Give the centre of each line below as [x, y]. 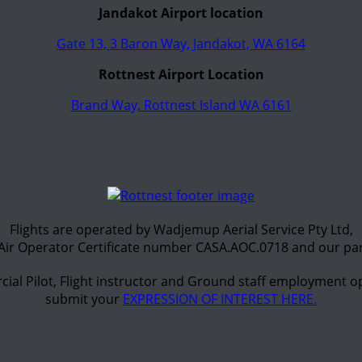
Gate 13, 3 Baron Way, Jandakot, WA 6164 [181, 43]
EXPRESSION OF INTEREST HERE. [220, 299]
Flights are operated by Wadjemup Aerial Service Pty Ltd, [181, 229]
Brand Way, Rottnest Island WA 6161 [181, 105]
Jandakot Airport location [181, 13]
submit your [84, 299]
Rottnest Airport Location [181, 74]
